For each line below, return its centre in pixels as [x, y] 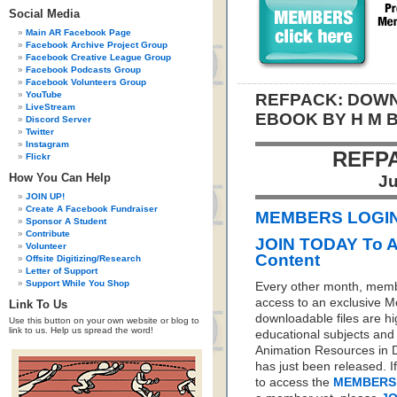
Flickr [38, 156]
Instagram [47, 144]
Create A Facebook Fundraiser [92, 209]
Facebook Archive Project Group [97, 45]
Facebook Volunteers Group [86, 82]
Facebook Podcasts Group [83, 70]
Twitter [40, 132]
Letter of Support [62, 271]
